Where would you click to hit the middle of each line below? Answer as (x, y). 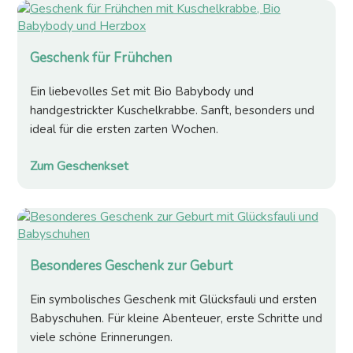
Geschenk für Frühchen (101, 58)
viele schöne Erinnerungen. (101, 338)
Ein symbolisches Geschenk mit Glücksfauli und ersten (173, 300)
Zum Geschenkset (79, 167)
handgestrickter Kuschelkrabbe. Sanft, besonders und (172, 111)
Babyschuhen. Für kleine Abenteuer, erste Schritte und (176, 319)
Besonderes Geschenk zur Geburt (131, 266)
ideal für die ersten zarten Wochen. (124, 130)
